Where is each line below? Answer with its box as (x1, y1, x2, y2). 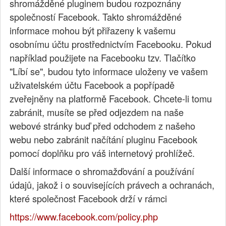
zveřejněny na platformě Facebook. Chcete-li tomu (10, 92, 212, 105)
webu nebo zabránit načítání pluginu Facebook (10, 133, 198, 146)
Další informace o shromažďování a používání (10, 164, 195, 178)
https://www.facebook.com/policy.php (10, 210, 158, 223)
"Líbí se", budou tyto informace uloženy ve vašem (10, 65, 208, 78)
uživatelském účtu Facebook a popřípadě (10, 78, 175, 92)
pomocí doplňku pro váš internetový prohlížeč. (10, 146, 195, 160)
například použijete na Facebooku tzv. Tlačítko (10, 51, 196, 65)
